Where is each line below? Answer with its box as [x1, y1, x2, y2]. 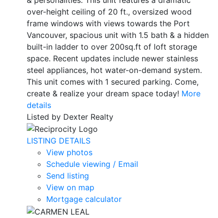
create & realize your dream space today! [27, 88, 179, 98]
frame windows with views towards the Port [27, 18, 190, 28]
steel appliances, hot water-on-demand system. [27, 65, 202, 75]
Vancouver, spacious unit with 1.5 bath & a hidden [27, 30, 209, 40]
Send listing [46, 171, 89, 181]
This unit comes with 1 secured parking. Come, [27, 76, 199, 87]
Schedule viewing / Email [46, 159, 138, 169]
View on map [46, 182, 94, 193]
